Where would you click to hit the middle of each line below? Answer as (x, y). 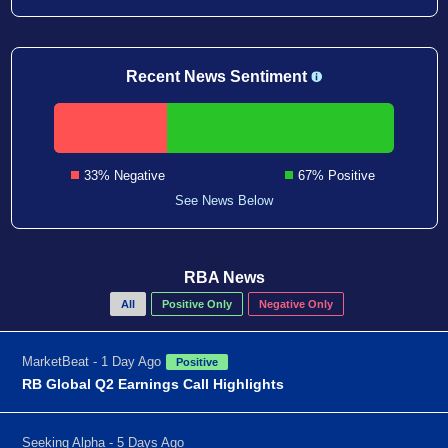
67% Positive (337, 175)
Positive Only (196, 303)
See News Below (224, 200)
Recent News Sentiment (218, 76)
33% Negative (124, 175)
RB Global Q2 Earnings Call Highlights (153, 383)
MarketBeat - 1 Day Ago (92, 361)
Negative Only (295, 303)
